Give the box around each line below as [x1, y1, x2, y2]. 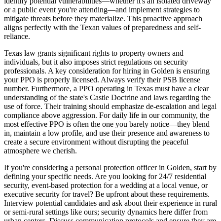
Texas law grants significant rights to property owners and [4, 49, 184, 58]
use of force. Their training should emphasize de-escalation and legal [4, 102, 217, 111]
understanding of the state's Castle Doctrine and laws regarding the [4, 93, 211, 102]
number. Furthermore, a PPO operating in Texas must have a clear [4, 84, 209, 93]
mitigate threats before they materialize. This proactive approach [4, 14, 202, 23]
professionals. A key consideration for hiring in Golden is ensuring [4, 67, 210, 75]
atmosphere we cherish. [4, 147, 77, 155]
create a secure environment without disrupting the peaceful [4, 138, 188, 147]
